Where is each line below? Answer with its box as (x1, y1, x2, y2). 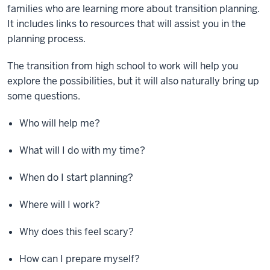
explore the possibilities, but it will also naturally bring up (7, 75, 259, 87)
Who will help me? (19, 117, 102, 130)
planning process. (7, 33, 90, 45)
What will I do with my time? (19, 144, 148, 157)
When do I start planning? (19, 171, 136, 184)
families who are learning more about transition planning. (7, 2, 260, 15)
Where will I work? (19, 198, 102, 211)
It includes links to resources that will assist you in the (7, 17, 246, 30)
